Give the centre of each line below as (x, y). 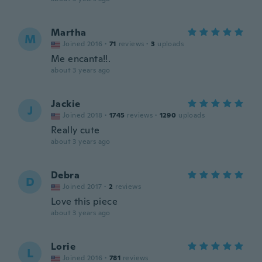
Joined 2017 (82, 187)
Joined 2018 (83, 115)
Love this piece (84, 201)
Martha (69, 32)
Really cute (75, 130)
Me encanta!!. (81, 59)
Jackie (66, 104)
